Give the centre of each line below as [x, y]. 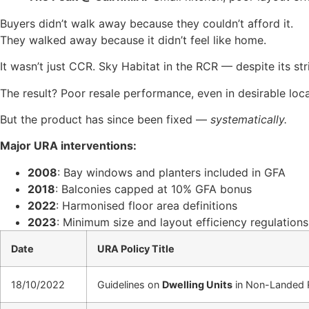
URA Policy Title [136, 248]
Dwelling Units [197, 284]
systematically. [249, 119]
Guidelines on [130, 284]
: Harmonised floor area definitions [147, 205]
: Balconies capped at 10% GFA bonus [153, 189]
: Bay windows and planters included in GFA [171, 172]
